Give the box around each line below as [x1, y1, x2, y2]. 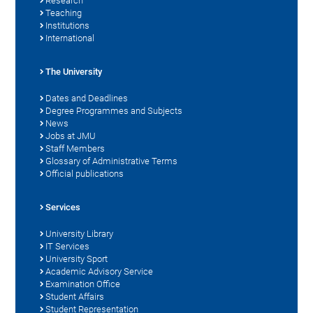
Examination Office [45, 278, 121, 289]
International [45, 32, 95, 43]
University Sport [45, 253, 108, 264]
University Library [45, 228, 114, 239]
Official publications [45, 168, 124, 179]
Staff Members [45, 143, 105, 154]
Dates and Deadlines [45, 92, 129, 103]
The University [45, 66, 103, 77]
